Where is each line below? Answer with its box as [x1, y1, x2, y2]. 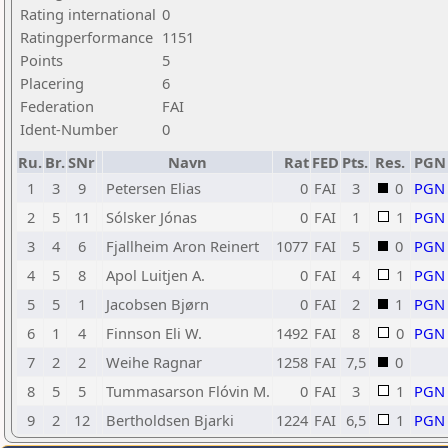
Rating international [20, 4, 156, 24]
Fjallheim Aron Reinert [106, 236, 259, 256]
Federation [20, 96, 94, 116]
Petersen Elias [106, 178, 201, 198]
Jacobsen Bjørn [106, 294, 209, 314]
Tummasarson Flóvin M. [106, 381, 270, 401]
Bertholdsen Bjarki [106, 410, 234, 430]
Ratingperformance [20, 27, 153, 47]
